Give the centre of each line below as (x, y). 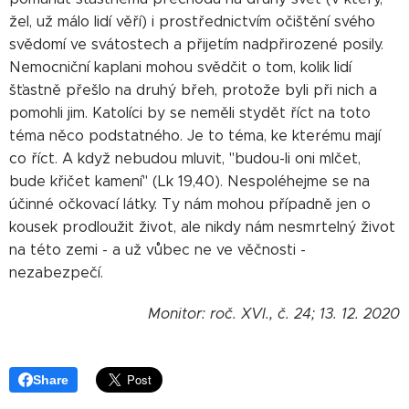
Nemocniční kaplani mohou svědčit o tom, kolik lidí (180, 67)
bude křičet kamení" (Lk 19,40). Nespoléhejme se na (189, 181)
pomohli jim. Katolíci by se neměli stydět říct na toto (190, 113)
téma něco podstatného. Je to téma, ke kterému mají (195, 136)
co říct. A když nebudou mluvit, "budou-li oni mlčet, (185, 158)
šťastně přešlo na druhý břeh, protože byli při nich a (193, 90)
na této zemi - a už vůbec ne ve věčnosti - (157, 250)
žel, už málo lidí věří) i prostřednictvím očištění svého (192, 21)
